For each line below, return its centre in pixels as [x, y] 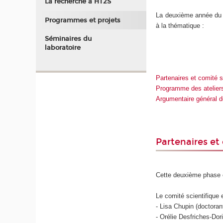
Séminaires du [68, 39]
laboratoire [62, 48]
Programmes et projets [82, 20]
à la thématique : [181, 25]
